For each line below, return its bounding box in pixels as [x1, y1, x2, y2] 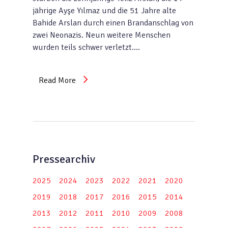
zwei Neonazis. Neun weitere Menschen [33, 30, 170, 40]
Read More [39, 75, 76, 85]
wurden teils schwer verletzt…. [33, 42, 140, 52]
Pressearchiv [33, 152, 95, 166]
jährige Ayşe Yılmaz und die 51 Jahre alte [33, 6, 176, 16]
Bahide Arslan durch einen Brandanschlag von [33, 18, 193, 28]
